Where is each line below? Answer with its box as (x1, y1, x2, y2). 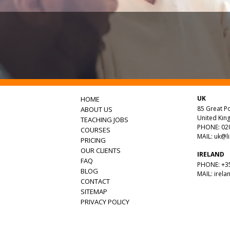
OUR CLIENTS (81, 145, 121, 155)
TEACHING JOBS (81, 114, 128, 124)
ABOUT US (81, 104, 112, 114)
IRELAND (197, 149, 224, 159)
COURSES (81, 125, 110, 135)
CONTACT (81, 176, 110, 186)
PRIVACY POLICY (81, 197, 129, 206)
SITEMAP (81, 186, 107, 196)
